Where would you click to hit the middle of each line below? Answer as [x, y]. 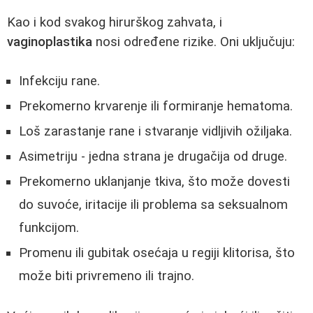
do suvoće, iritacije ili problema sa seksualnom [153, 205]
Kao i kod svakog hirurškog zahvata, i [115, 22]
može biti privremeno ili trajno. [107, 276]
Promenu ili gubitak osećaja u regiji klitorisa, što [157, 253]
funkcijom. [49, 228]
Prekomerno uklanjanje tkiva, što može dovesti [154, 182]
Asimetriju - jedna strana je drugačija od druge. [153, 157]
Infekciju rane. [59, 81]
